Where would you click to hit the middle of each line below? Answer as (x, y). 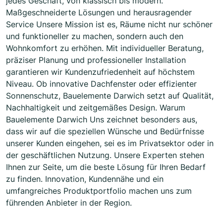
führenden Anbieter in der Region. (69, 203)
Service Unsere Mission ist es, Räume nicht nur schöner (109, 25)
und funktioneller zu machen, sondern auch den (95, 36)
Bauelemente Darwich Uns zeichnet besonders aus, (102, 120)
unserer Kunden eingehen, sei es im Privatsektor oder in (110, 143)
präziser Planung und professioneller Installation (96, 60)
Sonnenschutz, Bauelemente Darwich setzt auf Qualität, (110, 96)
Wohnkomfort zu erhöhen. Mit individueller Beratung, (105, 48)
